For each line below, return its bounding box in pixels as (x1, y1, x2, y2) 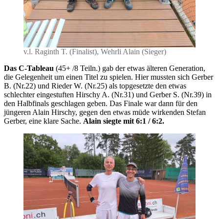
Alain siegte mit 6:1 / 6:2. (83, 117, 164, 126)
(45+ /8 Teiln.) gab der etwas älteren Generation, (56, 64, 205, 73)
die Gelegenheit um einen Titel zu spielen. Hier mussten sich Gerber (4, 73, 213, 82)
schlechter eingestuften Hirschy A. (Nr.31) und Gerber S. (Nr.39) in (4, 90, 212, 99)
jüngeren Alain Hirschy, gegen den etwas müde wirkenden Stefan (4, 108, 206, 117)
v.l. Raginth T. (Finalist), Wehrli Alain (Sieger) (23, 47, 166, 56)
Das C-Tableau (4, 64, 56, 73)
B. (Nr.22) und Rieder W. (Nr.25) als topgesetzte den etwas (4, 82, 186, 90)
